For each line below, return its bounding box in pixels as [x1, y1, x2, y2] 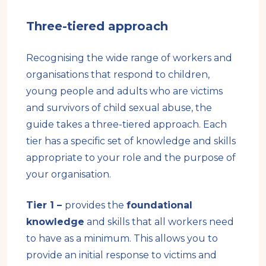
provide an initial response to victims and [26, 249, 217, 261]
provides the [65, 199, 126, 211]
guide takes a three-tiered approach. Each [26, 118, 227, 130]
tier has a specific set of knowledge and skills [26, 135, 236, 147]
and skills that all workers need [84, 216, 234, 227]
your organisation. [26, 168, 113, 180]
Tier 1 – [26, 199, 65, 211]
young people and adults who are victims [26, 85, 223, 97]
